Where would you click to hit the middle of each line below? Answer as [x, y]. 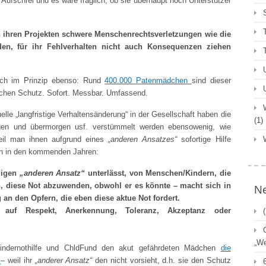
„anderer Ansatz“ [64, 260]
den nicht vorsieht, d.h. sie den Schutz [161, 260]
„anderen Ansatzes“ [141, 139]
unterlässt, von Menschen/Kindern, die [158, 173]
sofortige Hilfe [204, 139]
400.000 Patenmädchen [148, 80]
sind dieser [211, 80]
